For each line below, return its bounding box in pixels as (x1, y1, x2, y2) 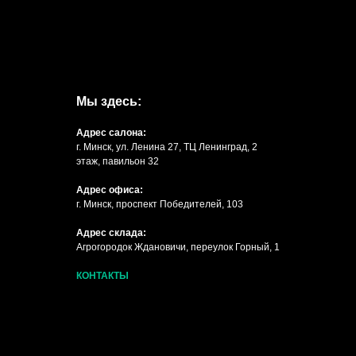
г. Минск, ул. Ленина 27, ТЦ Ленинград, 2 (76, 141, 257, 153)
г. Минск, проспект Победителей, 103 (76, 199, 243, 211)
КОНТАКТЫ (76, 270, 129, 282)
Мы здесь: (76, 95, 141, 109)
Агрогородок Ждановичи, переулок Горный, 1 (76, 242, 280, 253)
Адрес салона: (76, 127, 146, 139)
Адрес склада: (76, 227, 146, 239)
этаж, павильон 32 (76, 156, 159, 168)
